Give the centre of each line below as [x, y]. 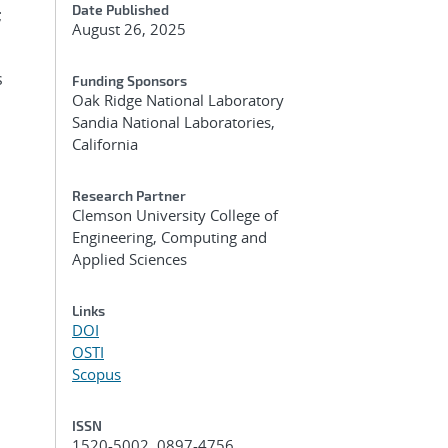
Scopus [96, 374]
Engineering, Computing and [169, 237]
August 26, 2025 [129, 29]
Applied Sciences [129, 259]
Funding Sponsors [129, 80]
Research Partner [129, 195]
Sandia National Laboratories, [173, 122]
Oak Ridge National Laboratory [178, 100]
